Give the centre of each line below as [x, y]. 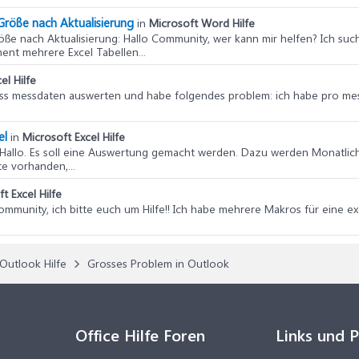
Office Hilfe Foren [140, 335]
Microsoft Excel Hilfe [74, 137]
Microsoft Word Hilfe [202, 23]
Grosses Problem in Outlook [158, 263]
